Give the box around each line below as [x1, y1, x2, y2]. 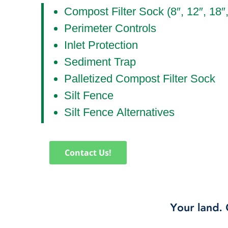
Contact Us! [65, 147, 111, 159]
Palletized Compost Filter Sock [64, 72, 215, 85]
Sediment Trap [64, 55, 136, 69]
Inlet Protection [64, 39, 138, 52]
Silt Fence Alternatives [64, 106, 175, 119]
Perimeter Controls [64, 22, 156, 35]
